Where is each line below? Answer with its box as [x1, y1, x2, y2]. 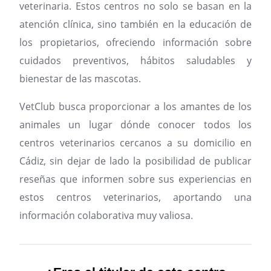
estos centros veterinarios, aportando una [19, 191, 252, 204]
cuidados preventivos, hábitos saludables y [19, 54, 252, 68]
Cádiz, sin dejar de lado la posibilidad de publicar [19, 154, 252, 168]
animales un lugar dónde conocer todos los [19, 118, 252, 132]
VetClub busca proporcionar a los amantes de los [19, 100, 252, 114]
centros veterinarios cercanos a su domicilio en [19, 136, 252, 150]
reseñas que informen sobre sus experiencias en [19, 172, 252, 186]
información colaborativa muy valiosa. [19, 209, 193, 223]
